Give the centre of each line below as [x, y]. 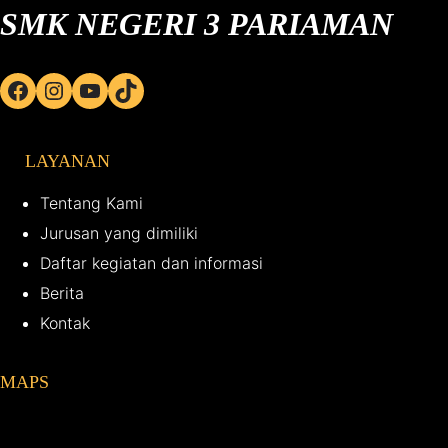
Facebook [11, 89]
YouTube [84, 89]
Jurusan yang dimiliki [119, 233]
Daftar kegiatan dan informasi [151, 263]
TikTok [119, 89]
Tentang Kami [91, 203]
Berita [62, 293]
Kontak [65, 323]
